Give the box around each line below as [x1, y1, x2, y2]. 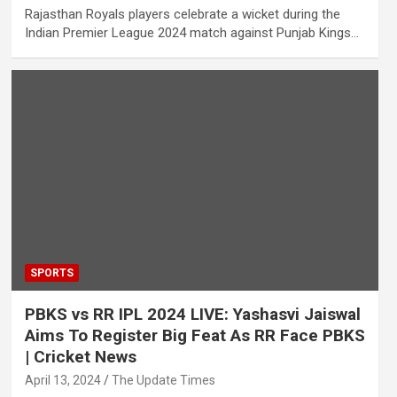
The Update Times [111, 372, 215, 387]
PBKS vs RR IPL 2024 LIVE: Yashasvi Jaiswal [24, 303, 361, 324]
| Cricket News [24, 346, 136, 367]
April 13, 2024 [24, 372, 101, 387]
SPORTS [29, 266, 74, 279]
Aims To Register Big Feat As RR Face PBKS [24, 324, 365, 346]
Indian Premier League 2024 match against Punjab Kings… [24, 24, 359, 41]
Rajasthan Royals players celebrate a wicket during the [24, 5, 340, 22]
